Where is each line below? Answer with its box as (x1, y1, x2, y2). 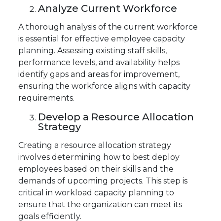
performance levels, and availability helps (18, 58, 180, 68)
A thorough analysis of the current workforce (18, 22, 198, 32)
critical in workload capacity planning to (18, 188, 175, 198)
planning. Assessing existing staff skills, (18, 46, 167, 56)
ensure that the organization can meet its (18, 200, 183, 210)
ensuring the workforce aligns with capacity (18, 81, 191, 91)
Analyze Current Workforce (38, 2, 178, 15)
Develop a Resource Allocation (38, 111, 194, 123)
